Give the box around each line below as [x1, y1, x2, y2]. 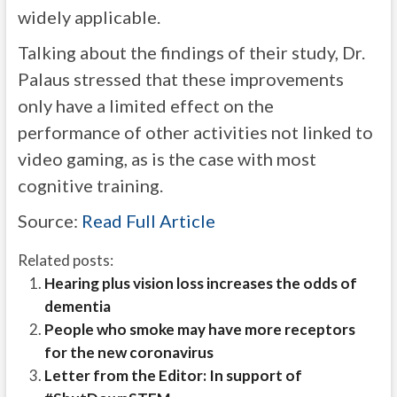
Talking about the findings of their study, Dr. [17, 42, 365, 64]
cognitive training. [17, 175, 163, 197]
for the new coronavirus [43, 343, 214, 362]
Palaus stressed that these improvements [17, 68, 344, 90]
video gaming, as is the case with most [17, 148, 316, 170]
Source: [17, 210, 82, 232]
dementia [43, 297, 111, 316]
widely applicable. [17, 6, 160, 28]
